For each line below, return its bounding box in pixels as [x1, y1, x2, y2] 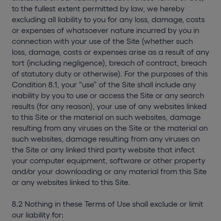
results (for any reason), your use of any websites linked [12, 102, 207, 110]
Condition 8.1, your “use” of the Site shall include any [12, 80, 196, 89]
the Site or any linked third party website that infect [12, 145, 195, 154]
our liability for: [12, 210, 64, 219]
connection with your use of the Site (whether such [12, 37, 193, 45]
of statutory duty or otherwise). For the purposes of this [12, 69, 208, 78]
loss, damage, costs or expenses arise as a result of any [12, 47, 209, 56]
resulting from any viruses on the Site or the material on [12, 123, 208, 132]
